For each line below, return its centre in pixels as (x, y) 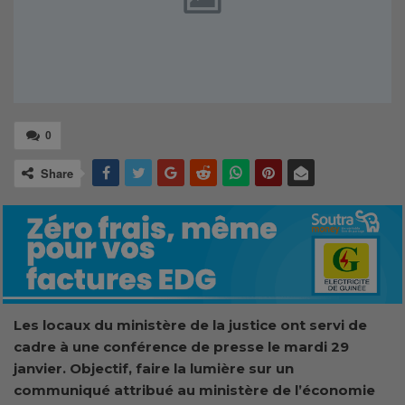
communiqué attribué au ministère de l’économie (194, 390)
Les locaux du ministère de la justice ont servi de (190, 325)
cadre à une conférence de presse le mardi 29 (181, 346)
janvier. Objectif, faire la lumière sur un (154, 368)
